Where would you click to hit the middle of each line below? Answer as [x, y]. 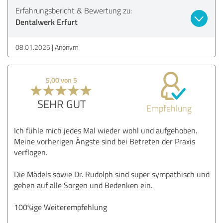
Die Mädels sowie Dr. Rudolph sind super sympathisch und [112, 174]
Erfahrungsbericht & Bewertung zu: [74, 10]
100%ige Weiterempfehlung [60, 207]
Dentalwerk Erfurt [47, 21]
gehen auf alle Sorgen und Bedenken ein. [83, 185]
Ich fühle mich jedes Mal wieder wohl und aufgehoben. [106, 130]
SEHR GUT [61, 104]
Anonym [67, 47]
